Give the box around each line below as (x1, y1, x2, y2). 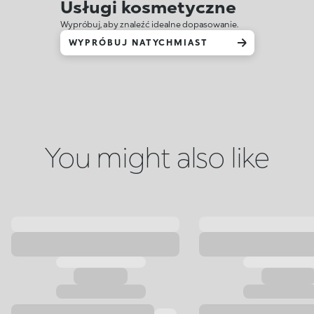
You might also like (44, 139, 270, 174)
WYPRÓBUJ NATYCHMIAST (68, 37, 208, 48)
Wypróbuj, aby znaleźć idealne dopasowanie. (60, 19, 238, 29)
